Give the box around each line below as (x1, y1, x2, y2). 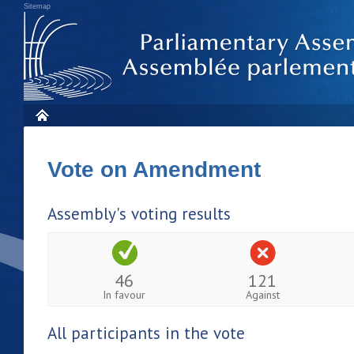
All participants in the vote (47, 322, 245, 344)
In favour (103, 287, 146, 302)
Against (245, 287, 280, 302)
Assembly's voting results (47, 203, 231, 224)
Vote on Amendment (47, 157, 267, 182)
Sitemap (24, 2, 51, 10)
